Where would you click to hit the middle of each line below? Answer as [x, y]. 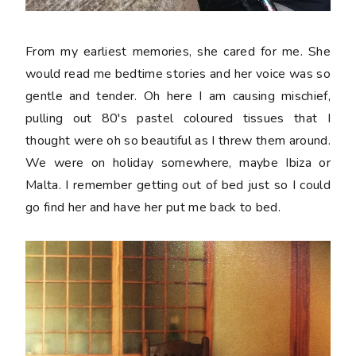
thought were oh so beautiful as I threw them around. [178, 141]
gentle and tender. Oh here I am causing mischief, [178, 97]
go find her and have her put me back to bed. [153, 208]
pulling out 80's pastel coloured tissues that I [178, 119]
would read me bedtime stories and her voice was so [178, 74]
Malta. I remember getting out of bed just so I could [178, 186]
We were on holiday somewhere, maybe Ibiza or [178, 163]
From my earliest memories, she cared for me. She [178, 52]
